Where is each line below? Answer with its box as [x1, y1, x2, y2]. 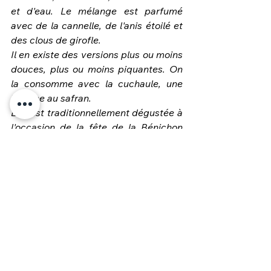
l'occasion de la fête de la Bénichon [11, 120, 183, 133]
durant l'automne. [11, 135, 89, 148]
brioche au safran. [11, 91, 91, 104]
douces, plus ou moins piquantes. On [11, 62, 183, 75]
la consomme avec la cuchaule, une [11, 77, 183, 90]
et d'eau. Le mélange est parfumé [11, 4, 183, 17]
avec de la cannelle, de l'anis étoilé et [11, 19, 183, 31]
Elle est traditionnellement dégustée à [11, 106, 183, 119]
